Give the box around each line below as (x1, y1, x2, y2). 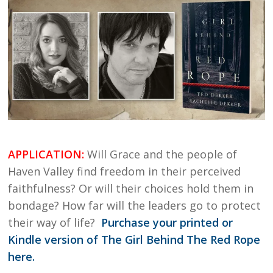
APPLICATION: (8, 146, 88, 161)
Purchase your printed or (101, 214, 233, 230)
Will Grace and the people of (87, 146, 238, 161)
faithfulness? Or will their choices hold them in (8, 180, 254, 196)
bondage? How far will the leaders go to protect (8, 197, 261, 213)
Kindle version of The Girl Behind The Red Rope (8, 232, 261, 247)
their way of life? (8, 214, 102, 230)
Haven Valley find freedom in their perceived (8, 163, 241, 179)
